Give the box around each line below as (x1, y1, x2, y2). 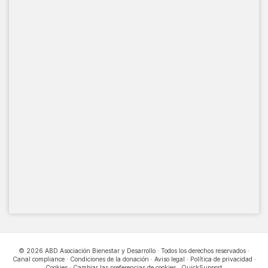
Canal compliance (12, 255, 65, 263)
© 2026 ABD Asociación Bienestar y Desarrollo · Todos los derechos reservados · (19, 246, 249, 255)
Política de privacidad (190, 255, 252, 263)
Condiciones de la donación (69, 255, 149, 263)
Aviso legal (154, 255, 185, 263)
